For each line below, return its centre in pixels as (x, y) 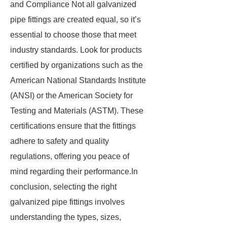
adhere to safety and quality (60, 141)
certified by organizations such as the (77, 65)
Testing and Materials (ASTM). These (77, 111)
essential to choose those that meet (73, 35)
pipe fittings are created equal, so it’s (75, 20)
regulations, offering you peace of (70, 156)
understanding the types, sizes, (66, 217)
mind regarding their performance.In (74, 172)
